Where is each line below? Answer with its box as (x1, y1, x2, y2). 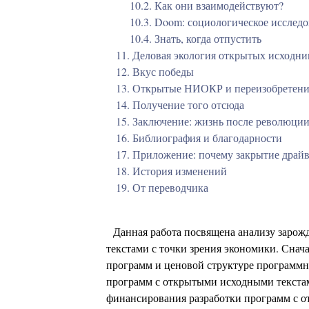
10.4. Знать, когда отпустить (127, 31, 261, 46)
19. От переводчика (113, 180, 208, 195)
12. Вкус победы (113, 64, 194, 79)
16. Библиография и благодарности (113, 130, 282, 145)
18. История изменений (113, 163, 227, 178)
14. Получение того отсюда (113, 97, 244, 112)
